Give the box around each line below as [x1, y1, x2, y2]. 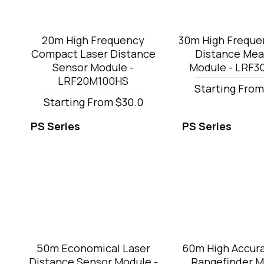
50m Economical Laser [36, 241, 150, 256]
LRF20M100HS [58, 73, 129, 88]
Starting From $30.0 [43, 94, 143, 109]
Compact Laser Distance [31, 46, 156, 61]
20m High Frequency [42, 32, 145, 47]
